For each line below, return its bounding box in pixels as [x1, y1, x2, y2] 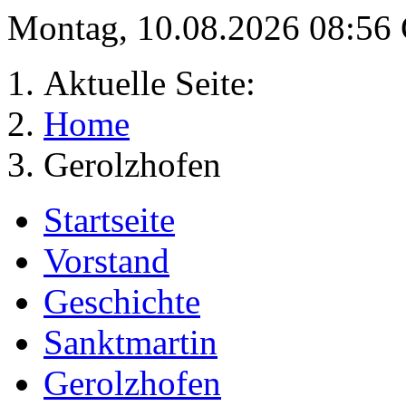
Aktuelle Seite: [43, 63, 274, 102]
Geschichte [43, 282, 200, 321]
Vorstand [43, 241, 169, 280]
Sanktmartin [43, 323, 217, 362]
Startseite [43, 200, 175, 239]
